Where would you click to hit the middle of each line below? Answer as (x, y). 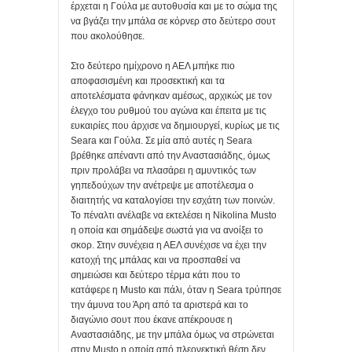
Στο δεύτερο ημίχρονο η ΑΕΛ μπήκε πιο (153, 66)
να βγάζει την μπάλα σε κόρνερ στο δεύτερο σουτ (173, 22)
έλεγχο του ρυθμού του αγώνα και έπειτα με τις (169, 111)
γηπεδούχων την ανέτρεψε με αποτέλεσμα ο (162, 186)
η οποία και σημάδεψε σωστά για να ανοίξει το (167, 231)
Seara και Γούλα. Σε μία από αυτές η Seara (161, 141)
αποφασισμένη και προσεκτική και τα (148, 81)
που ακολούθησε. (109, 37)
